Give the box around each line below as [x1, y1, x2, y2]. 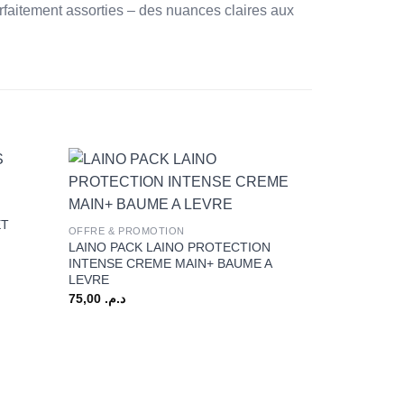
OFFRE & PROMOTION [68, 225, 185, 237]
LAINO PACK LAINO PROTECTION [68, 240, 271, 255]
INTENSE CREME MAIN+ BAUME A [68, 256, 271, 271]
